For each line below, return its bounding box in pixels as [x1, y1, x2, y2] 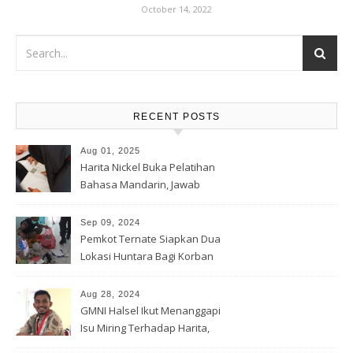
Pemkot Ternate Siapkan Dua [80, 232, 221, 246]
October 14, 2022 [141, 3, 212, 15]
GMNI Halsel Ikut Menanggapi [80, 303, 221, 318]
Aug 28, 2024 [80, 289, 140, 299]
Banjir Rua [80, 266, 129, 281]
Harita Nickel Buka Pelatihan [80, 160, 215, 174]
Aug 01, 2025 [80, 146, 140, 155]
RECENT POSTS [132, 111, 221, 122]
